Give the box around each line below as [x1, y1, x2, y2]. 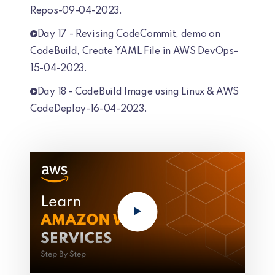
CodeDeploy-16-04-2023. [30, 104, 147, 114]
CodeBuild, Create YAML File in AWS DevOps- [30, 47, 238, 56]
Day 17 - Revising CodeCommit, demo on [37, 29, 220, 39]
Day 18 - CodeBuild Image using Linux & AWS [37, 87, 239, 97]
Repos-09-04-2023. [30, 6, 122, 16]
